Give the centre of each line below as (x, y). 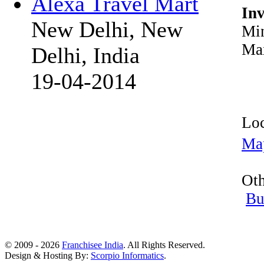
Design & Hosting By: (48, 255)
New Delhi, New (107, 29)
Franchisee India (93, 245)
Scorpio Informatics (127, 255)
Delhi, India (85, 55)
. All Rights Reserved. (164, 245)
